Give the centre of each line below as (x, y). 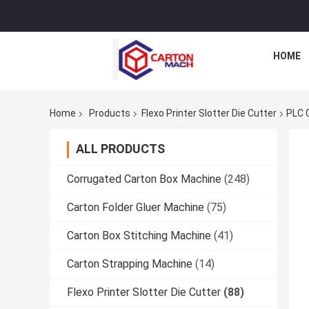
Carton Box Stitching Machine (139, 236)
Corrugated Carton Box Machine (144, 179)
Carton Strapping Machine (130, 264)
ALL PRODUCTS (120, 149)
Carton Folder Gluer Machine (136, 208)
